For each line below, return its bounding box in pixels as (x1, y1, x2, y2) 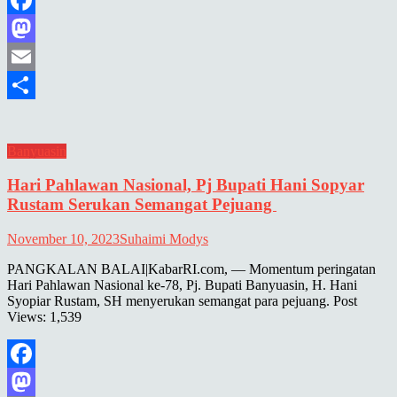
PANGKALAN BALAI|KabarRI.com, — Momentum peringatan (7, 261, 376, 276)
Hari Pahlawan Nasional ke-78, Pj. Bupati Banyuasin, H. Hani (7, 276, 357, 292)
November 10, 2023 (7, 230, 120, 246)
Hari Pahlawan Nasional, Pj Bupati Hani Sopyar (7, 175, 364, 195)
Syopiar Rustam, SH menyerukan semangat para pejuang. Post (7, 292, 357, 308)
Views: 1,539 (7, 308, 82, 324)
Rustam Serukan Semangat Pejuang (7, 195, 276, 214)
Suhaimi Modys (120, 230, 208, 246)
